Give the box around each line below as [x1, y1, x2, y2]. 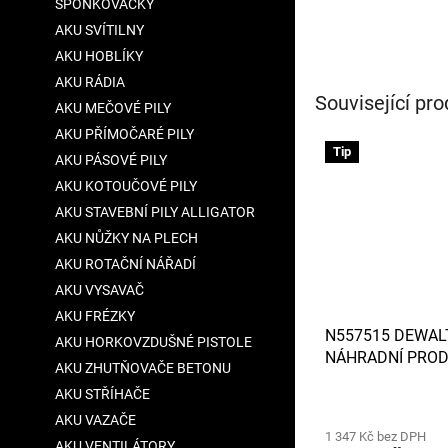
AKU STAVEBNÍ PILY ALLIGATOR [55, 204, 255, 220]
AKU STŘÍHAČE [55, 386, 150, 402]
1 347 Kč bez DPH [325, 429, 426, 445]
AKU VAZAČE [55, 412, 136, 428]
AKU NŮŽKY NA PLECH [55, 230, 198, 246]
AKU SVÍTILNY [55, 22, 144, 38]
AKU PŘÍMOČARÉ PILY [55, 126, 194, 142]
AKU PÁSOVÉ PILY [55, 152, 167, 168]
